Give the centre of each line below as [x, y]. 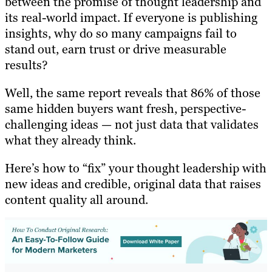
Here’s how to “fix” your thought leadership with [136, 168]
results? [26, 65]
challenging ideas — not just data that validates [132, 124]
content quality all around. [76, 199]
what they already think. [70, 140]
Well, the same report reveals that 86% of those [133, 93]
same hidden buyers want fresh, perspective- [125, 108]
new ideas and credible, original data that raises [133, 184]
